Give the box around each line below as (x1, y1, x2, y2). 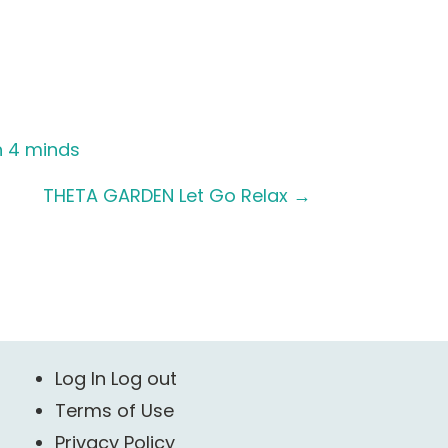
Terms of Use (54, 398, 174, 423)
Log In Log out (54, 366, 177, 391)
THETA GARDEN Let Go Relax (43, 183, 293, 208)
